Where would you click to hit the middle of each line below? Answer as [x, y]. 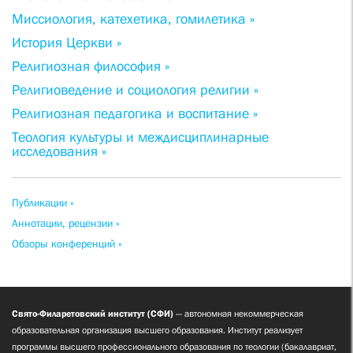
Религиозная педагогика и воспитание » [135, 114]
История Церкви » [67, 43]
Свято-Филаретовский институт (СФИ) [93, 314]
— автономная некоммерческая [238, 314]
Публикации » [43, 203]
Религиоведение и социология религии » [135, 90]
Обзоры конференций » [67, 244]
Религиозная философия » [91, 67]
